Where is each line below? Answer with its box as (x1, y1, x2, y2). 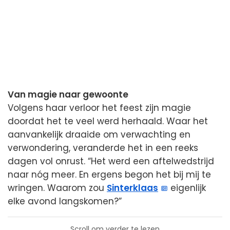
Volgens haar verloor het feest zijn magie (8, 101, 191, 114)
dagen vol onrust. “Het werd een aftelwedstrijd (8, 155, 214, 167)
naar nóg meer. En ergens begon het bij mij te (8, 168, 211, 181)
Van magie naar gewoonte (8, 88, 128, 101)
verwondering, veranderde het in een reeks (8, 141, 198, 154)
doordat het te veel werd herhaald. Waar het (8, 114, 208, 127)
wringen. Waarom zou (8, 181, 107, 194)
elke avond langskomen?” (8, 195, 122, 207)
